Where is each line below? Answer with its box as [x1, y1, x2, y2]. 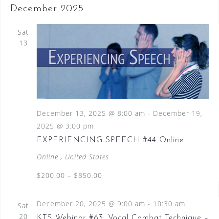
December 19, [153, 108, 202, 118]
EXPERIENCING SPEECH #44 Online [36, 136, 184, 144]
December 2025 [10, 4, 84, 14]
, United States [60, 152, 109, 161]
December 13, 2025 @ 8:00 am [36, 108, 145, 118]
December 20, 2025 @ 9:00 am [36, 198, 145, 208]
